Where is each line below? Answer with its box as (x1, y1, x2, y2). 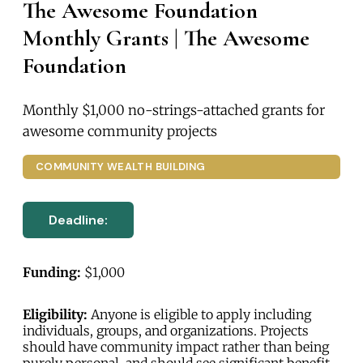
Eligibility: (23, 305, 88, 322)
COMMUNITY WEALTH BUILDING (36, 160, 206, 174)
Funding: (23, 263, 81, 280)
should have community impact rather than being (23, 338, 329, 355)
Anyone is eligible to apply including (88, 305, 311, 322)
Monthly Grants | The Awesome (23, 24, 310, 53)
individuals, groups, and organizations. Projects (23, 322, 309, 339)
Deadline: (49, 211, 108, 228)
